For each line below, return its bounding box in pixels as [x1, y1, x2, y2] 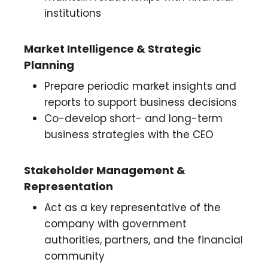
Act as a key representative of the [44, 200, 221, 215]
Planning [24, 57, 74, 72]
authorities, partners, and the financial [44, 232, 243, 247]
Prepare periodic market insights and [44, 78, 236, 93]
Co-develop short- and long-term [44, 111, 223, 126]
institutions [44, 5, 101, 20]
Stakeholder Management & [24, 162, 185, 178]
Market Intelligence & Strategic [24, 41, 201, 56]
